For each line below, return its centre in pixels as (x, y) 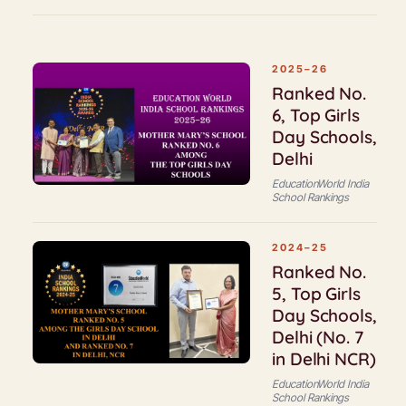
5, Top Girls (316, 294)
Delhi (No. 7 (318, 337)
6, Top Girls (316, 115)
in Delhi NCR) (324, 359)
